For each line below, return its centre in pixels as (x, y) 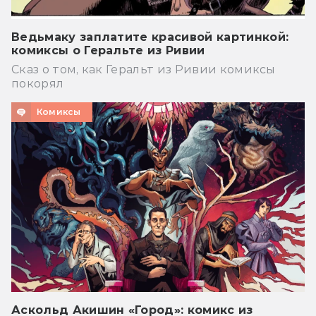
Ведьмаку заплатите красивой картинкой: (150, 37)
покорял (38, 84)
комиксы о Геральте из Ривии (108, 51)
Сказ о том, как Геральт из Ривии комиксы (144, 70)
